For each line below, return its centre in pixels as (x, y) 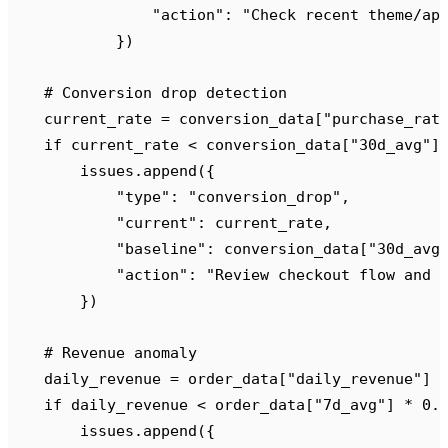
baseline (161, 249)
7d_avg (350, 405)
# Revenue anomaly (102, 353)
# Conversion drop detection (147, 93)
